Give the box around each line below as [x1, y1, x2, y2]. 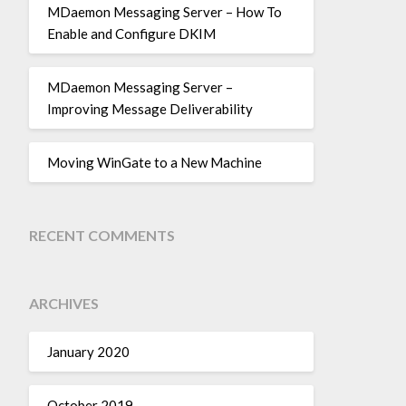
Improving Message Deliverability [46, 100, 253, 117]
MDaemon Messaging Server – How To [46, 3, 282, 20]
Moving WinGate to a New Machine [46, 153, 262, 170]
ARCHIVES [28, 295, 99, 312]
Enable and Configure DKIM [46, 24, 216, 42]
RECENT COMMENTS [28, 227, 175, 244]
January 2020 [46, 343, 130, 360]
